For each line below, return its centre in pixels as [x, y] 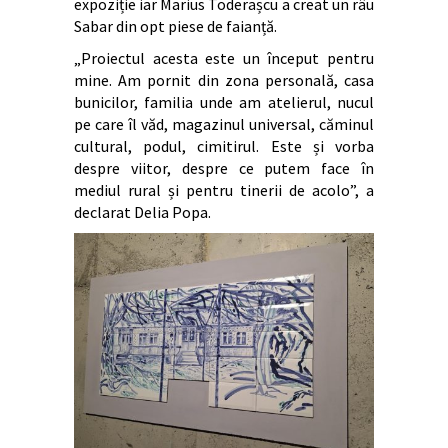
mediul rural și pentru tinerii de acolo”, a [224, 190]
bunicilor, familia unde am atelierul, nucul [224, 102]
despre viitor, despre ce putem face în [224, 168]
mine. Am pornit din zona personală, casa [224, 80]
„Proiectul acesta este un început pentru [224, 58]
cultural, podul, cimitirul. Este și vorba [224, 146]
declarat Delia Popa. [142, 212]
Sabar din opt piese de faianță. [175, 26]
